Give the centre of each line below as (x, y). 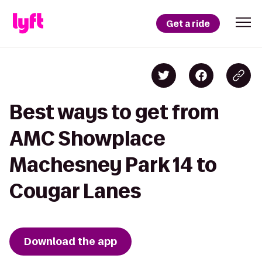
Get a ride (188, 23)
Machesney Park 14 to (113, 165)
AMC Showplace (87, 138)
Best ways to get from (114, 112)
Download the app (70, 242)
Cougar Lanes (75, 191)
